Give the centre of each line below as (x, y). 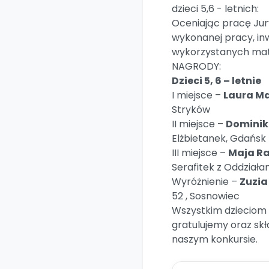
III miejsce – (200, 153)
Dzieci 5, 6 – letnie (216, 81)
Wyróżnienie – (206, 182)
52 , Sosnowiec (206, 196)
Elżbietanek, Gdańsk (219, 138)
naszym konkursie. (215, 239)
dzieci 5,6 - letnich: (215, 9)
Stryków (191, 110)
